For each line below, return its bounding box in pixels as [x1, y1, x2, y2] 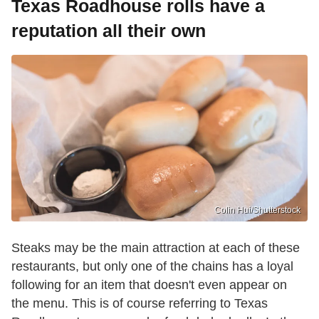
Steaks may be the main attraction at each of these [11, 240, 300, 255]
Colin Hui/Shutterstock [214, 204, 300, 215]
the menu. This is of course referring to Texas [11, 296, 268, 310]
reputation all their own [11, 21, 206, 41]
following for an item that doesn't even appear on [11, 277, 287, 292]
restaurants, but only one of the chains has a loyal [11, 258, 293, 273]
